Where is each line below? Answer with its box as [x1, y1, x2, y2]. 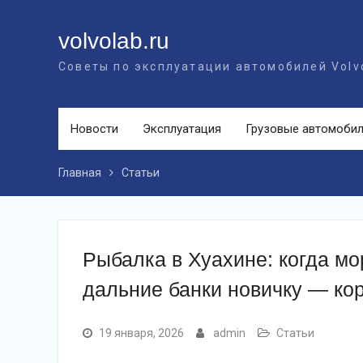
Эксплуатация [143, 122, 221, 136]
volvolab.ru [58, 28, 169, 53]
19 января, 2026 [99, 327, 184, 340]
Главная [58, 166, 101, 179]
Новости [70, 122, 118, 136]
